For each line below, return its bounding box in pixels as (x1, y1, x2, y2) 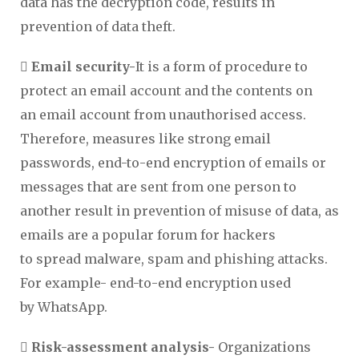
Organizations (218, 339, 311, 355)
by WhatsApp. (20, 299, 107, 315)
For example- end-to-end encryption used (20, 275, 291, 291)
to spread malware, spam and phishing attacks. (20, 251, 328, 267)
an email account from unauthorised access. (20, 107, 306, 123)
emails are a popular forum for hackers (20, 227, 276, 243)
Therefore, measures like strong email (20, 131, 271, 147)
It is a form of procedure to (135, 58, 308, 75)
